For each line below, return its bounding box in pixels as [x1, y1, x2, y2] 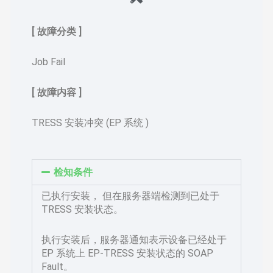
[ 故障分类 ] [32, 25, 82, 37]
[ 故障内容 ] [32, 86, 82, 98]
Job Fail [32, 55, 66, 68]
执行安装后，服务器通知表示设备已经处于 [41, 233, 227, 246]
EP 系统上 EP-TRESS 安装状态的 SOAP [41, 247, 214, 259]
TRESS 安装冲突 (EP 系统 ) [32, 116, 149, 129]
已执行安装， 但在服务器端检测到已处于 [41, 190, 220, 202]
